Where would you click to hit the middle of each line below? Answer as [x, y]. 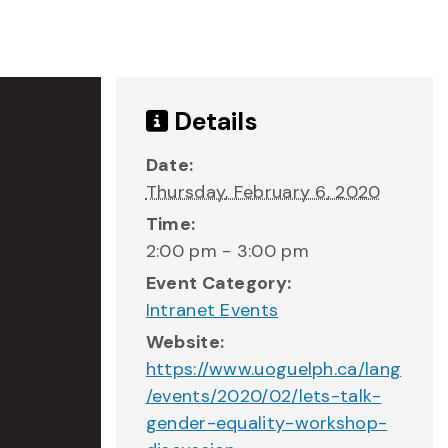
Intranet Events [212, 310]
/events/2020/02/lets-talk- [263, 396]
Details [212, 121]
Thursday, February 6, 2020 [263, 192]
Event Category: [218, 283]
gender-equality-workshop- [266, 423]
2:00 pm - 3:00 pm [227, 251]
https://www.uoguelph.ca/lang [273, 369]
